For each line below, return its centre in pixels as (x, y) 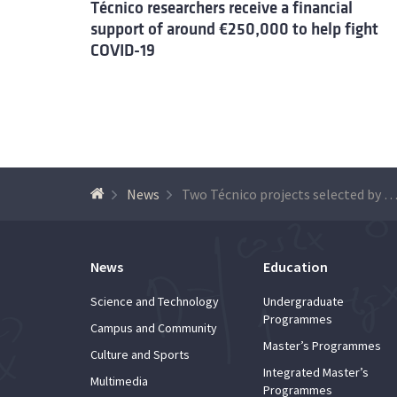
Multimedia (119, 381)
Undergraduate (304, 301)
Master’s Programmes (322, 345)
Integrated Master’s (316, 372)
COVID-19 (123, 50)
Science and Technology (155, 301)
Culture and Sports (140, 354)
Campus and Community (154, 327)
